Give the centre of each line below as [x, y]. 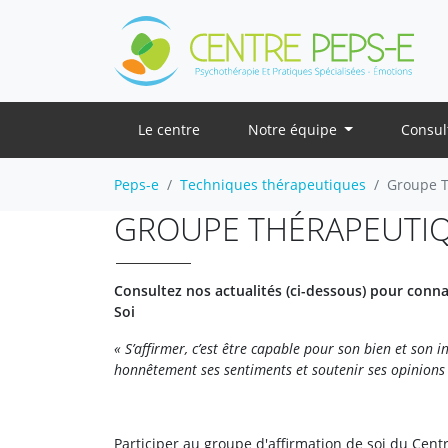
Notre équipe [294, 129]
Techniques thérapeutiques [273, 184]
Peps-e [136, 184]
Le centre [169, 129]
